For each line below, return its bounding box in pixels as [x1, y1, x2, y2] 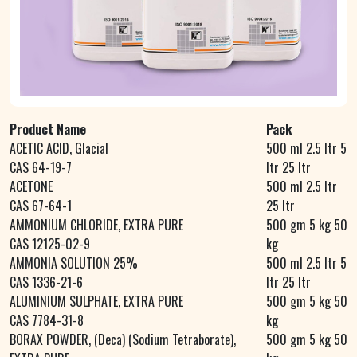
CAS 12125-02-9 [10, 234, 90, 254]
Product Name [10, 120, 86, 139]
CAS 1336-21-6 [10, 273, 83, 292]
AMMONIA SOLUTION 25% [10, 253, 138, 273]
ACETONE [10, 177, 53, 197]
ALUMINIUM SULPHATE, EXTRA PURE [10, 292, 183, 312]
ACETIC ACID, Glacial [10, 139, 108, 159]
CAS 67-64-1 [10, 196, 72, 216]
